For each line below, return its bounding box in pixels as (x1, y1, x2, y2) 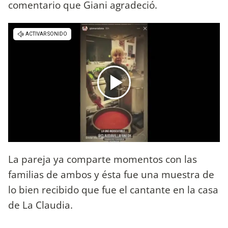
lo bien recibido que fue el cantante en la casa (8, 182, 218, 196)
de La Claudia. (8, 197, 73, 212)
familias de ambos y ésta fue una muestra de (8, 167, 214, 181)
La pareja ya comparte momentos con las (8, 152, 197, 166)
